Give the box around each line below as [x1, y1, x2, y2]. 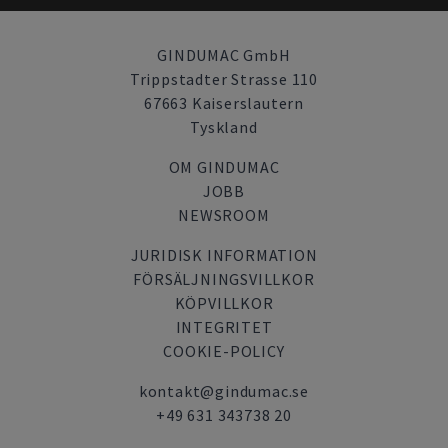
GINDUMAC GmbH [157, 45, 291, 65]
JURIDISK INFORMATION [130, 245, 318, 265]
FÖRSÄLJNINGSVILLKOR [133, 269, 315, 289]
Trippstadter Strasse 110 [129, 69, 319, 89]
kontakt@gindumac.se [138, 381, 310, 401]
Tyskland [190, 117, 258, 137]
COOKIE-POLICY [163, 341, 285, 361]
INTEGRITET [175, 317, 273, 337]
